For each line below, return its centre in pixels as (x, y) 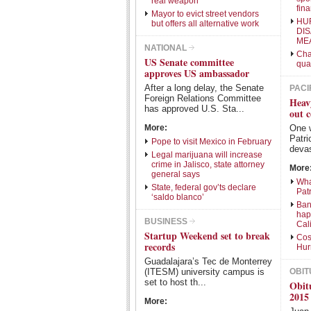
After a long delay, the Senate (204, 88)
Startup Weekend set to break (207, 236)
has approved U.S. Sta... (194, 109)
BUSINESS (166, 221)
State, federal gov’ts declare (204, 187)
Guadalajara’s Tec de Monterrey (208, 261)
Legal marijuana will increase (207, 155)
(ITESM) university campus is (204, 272)
